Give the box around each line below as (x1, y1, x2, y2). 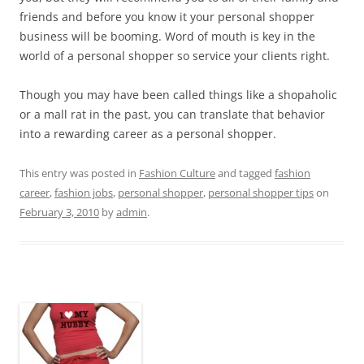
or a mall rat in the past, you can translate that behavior (19, 106, 325, 123)
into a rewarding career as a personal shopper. (19, 126, 276, 142)
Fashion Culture (139, 166, 215, 181)
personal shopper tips (208, 185, 314, 201)
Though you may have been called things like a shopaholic (19, 87, 337, 103)
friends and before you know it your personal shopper (19, 9, 314, 25)
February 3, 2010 (19, 205, 99, 220)
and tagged (215, 166, 275, 181)
